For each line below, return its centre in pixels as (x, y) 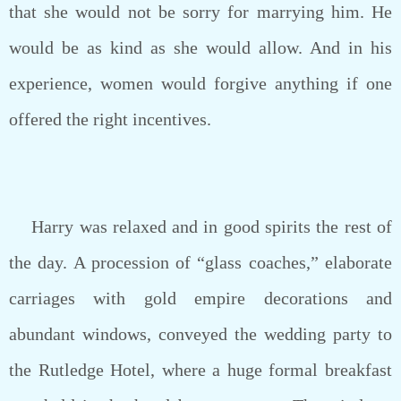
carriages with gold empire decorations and (200, 298)
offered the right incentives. (110, 119)
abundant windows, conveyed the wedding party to (200, 334)
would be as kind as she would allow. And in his (200, 47)
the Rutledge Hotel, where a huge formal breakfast (200, 370)
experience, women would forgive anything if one (200, 83)
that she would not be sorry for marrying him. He (200, 12)
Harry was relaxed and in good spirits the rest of (200, 226)
